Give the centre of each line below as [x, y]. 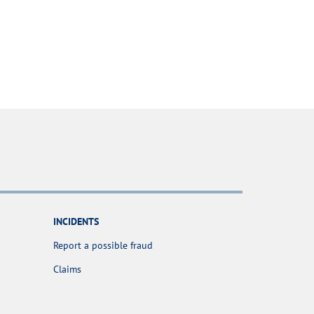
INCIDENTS [76, 222]
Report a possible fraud [103, 246]
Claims [67, 269]
